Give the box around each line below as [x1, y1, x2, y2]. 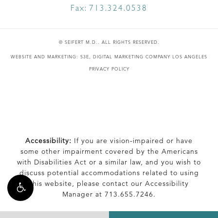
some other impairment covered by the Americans [20, 147, 198, 156]
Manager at [62, 190, 105, 199]
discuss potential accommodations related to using [19, 168, 199, 178]
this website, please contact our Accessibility [29, 179, 189, 188]
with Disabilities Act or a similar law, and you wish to [17, 158, 201, 167]
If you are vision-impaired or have [72, 136, 193, 145]
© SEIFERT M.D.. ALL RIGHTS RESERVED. [58, 39, 160, 46]
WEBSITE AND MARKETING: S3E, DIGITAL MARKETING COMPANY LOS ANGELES [11, 54, 207, 60]
